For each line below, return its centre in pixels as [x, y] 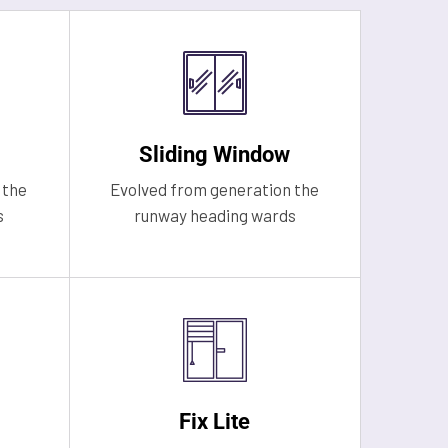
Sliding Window [215, 154]
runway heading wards [214, 215]
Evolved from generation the [215, 189]
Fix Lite [215, 421]
